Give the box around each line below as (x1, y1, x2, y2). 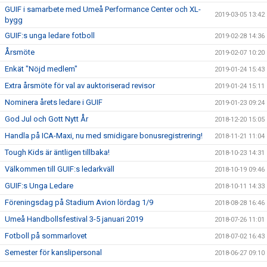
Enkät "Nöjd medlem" (5, 64, 77, 73)
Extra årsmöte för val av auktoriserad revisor (5, 80, 155, 90)
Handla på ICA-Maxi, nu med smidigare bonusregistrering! (5, 131, 203, 140)
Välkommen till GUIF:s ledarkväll (5, 164, 114, 173)
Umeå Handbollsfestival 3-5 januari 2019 (5, 214, 143, 223)
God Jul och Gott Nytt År (5, 114, 88, 123)
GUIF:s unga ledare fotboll (5, 30, 95, 40)
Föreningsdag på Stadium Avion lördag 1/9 (5, 197, 153, 207)
